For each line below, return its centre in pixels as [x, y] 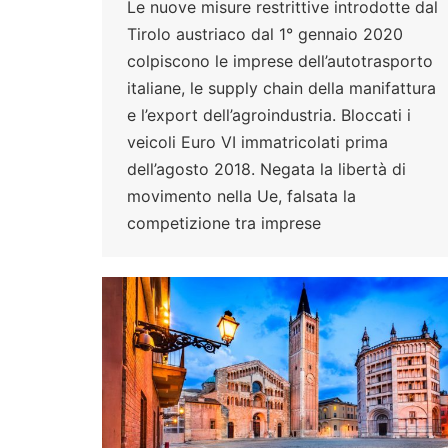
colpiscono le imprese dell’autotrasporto [280, 61]
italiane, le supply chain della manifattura [281, 88]
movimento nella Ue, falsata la [241, 196]
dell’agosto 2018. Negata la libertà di [266, 169]
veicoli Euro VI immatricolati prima [257, 142]
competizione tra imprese [224, 223]
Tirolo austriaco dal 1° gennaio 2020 [265, 34]
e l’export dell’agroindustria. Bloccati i [269, 115]
